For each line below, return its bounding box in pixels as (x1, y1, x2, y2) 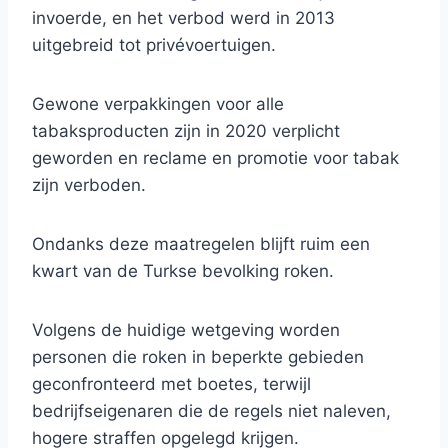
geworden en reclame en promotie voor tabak (32, 148, 399, 169)
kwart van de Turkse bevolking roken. (32, 261, 334, 282)
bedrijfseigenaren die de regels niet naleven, (32, 401, 391, 422)
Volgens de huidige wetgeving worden (32, 320, 340, 341)
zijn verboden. (32, 175, 146, 196)
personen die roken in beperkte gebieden (32, 347, 364, 368)
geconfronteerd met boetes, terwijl (32, 374, 311, 395)
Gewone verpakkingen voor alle (32, 94, 284, 115)
